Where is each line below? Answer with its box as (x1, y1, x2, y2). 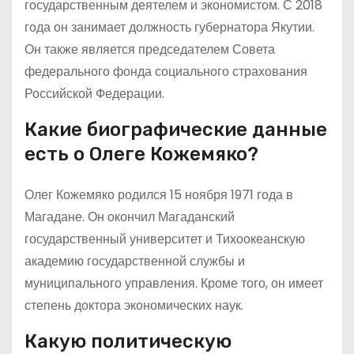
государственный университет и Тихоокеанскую (24, 230, 305, 248)
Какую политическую (24, 330, 232, 352)
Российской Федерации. (24, 85, 164, 103)
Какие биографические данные (24, 119, 327, 141)
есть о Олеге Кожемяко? (24, 143, 258, 165)
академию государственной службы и (24, 252, 245, 270)
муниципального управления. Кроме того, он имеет (24, 274, 323, 292)
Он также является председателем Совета (24, 40, 275, 58)
